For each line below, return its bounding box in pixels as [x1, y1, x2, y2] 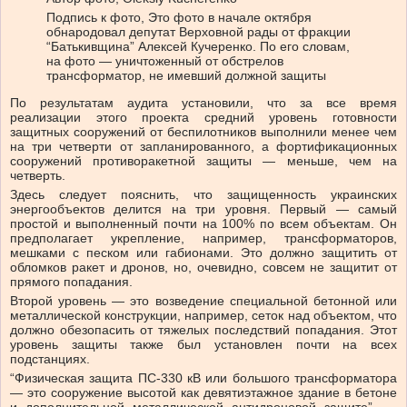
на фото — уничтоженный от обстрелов [46, 54, 283, 69]
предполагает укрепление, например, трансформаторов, [10, 231, 397, 246]
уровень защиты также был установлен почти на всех [10, 337, 397, 352]
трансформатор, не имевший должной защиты [46, 68, 326, 84]
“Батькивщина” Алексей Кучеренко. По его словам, [46, 39, 350, 55]
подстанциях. [10, 352, 90, 367]
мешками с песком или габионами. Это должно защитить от [10, 245, 397, 261]
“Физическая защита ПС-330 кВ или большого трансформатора [10, 371, 397, 386]
